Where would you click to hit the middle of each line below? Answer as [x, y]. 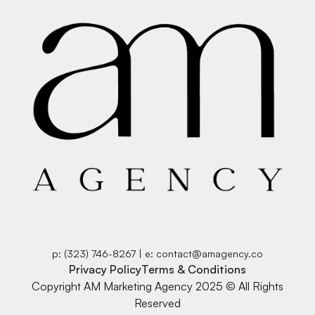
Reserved [157, 303]
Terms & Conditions [194, 269]
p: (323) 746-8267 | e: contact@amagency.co [157, 253]
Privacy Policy [105, 269]
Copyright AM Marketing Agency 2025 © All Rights [157, 286]
